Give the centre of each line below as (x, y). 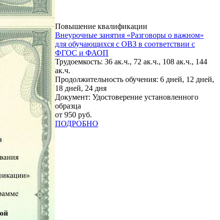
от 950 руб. (73, 114)
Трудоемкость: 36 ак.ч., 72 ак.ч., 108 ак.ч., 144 (131, 61)
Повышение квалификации (101, 26)
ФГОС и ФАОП (82, 53)
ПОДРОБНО (77, 123)
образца (68, 106)
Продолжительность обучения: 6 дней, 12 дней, (135, 79)
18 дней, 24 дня (81, 88)
